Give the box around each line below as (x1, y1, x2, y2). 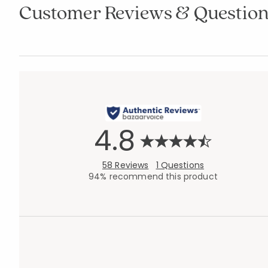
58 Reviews (102, 159, 149, 171)
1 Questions (156, 159, 205, 171)
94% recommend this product (89, 170, 218, 182)
